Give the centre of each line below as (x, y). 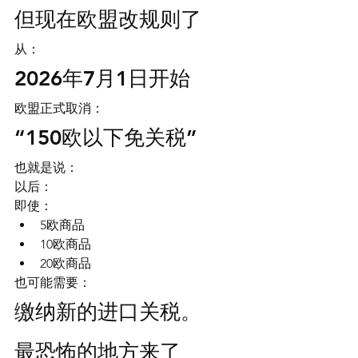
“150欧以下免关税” (106, 138)
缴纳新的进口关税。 (108, 312)
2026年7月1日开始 (102, 79)
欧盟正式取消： (59, 108)
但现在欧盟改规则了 (108, 20)
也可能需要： (53, 282)
